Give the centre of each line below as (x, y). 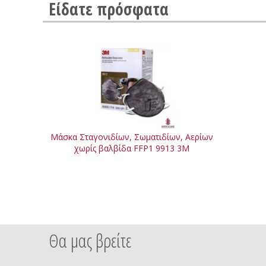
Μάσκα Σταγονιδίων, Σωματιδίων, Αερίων (132, 137)
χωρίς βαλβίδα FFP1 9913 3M (132, 148)
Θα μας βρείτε (90, 240)
